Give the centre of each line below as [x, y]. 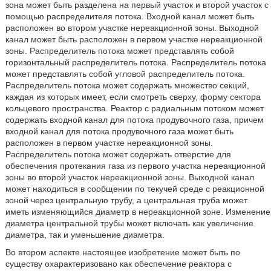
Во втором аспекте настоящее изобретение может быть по [122, 252]
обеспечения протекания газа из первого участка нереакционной [135, 166]
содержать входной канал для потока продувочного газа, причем [134, 120]
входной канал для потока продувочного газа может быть [119, 131]
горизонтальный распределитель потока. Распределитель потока [135, 62]
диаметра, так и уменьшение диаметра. [85, 235]
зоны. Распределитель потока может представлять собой [119, 51]
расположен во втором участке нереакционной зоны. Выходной [132, 28]
